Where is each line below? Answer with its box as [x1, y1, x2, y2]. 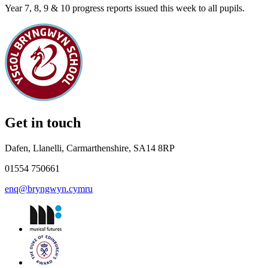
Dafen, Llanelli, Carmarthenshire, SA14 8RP [5, 143, 175, 154]
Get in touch [5, 115, 81, 131]
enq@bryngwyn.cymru [5, 184, 93, 194]
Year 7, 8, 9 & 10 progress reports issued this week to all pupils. [5, 2, 245, 13]
